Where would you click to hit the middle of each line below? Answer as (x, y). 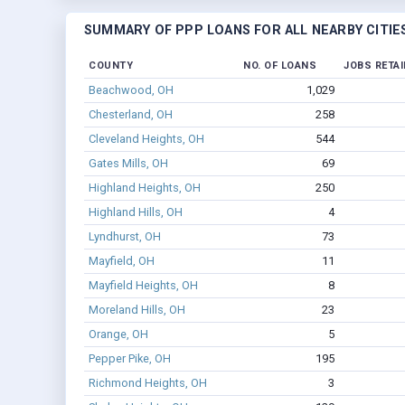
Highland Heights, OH (144, 188)
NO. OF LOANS (280, 66)
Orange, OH (118, 334)
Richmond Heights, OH (147, 383)
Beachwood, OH (131, 90)
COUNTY (111, 66)
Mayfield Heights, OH (143, 286)
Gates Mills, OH (128, 164)
